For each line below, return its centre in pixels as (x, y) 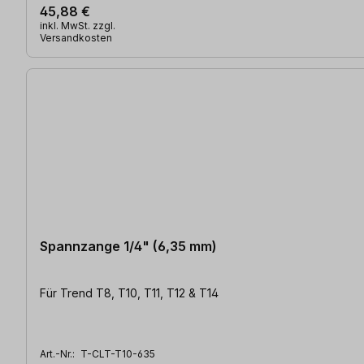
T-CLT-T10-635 (118, 353)
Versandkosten (76, 37)
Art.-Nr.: (58, 353)
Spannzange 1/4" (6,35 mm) (128, 246)
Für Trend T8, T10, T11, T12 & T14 (129, 292)
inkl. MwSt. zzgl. (78, 25)
